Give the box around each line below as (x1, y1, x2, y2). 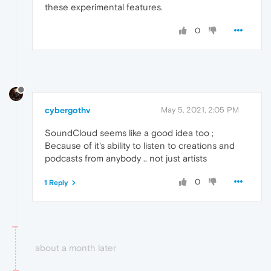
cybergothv (45, 105, 90, 115)
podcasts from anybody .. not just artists (45, 152, 207, 163)
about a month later (35, 242, 116, 253)
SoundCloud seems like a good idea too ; (45, 127, 214, 138)
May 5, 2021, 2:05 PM (161, 105, 239, 114)
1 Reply (44, 178, 68, 187)
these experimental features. (45, 2, 163, 13)
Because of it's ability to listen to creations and (45, 140, 235, 151)
